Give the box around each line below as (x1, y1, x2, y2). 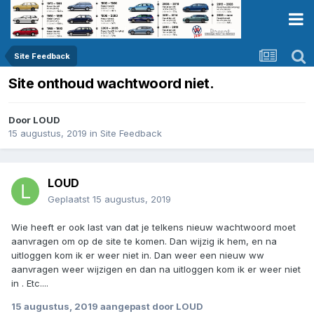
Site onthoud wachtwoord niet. (8, 75, 214, 93)
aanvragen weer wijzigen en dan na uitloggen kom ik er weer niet (11, 264, 301, 275)
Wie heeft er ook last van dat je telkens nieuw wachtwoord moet (11, 221, 296, 233)
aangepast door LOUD (98, 301, 203, 313)
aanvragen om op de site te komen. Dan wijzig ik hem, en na (11, 235, 277, 247)
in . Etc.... (11, 278, 48, 289)
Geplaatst (48, 193, 93, 205)
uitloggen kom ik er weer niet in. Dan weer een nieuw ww (11, 250, 264, 261)
